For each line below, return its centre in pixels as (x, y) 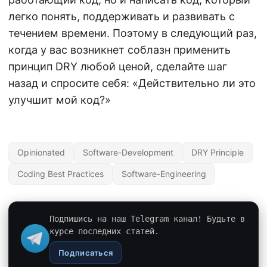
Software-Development (128, 153)
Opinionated (41, 153)
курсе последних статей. (104, 232)
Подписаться (86, 253)
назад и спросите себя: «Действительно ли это (132, 83)
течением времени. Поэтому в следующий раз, (133, 33)
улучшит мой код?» (60, 100)
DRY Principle (218, 153)
